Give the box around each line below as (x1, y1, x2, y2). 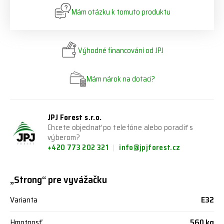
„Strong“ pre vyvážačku (10, 171, 107, 187)
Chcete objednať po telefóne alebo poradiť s (47, 121, 193, 133)
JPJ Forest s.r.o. (47, 111, 102, 123)
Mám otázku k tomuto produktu (71, 6, 170, 18)
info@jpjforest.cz (119, 141, 180, 153)
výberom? (47, 131, 80, 143)
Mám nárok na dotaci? (86, 73, 155, 85)
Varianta (10, 193, 37, 206)
